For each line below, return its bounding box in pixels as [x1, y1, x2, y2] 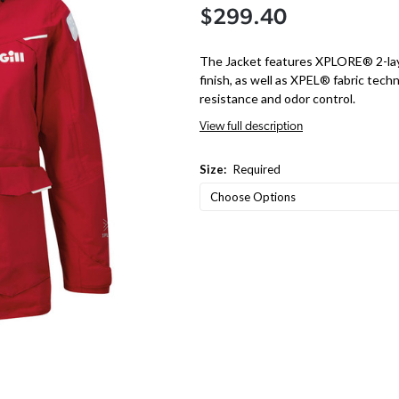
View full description [199, 119, 303, 134]
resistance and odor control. [199, 90, 355, 106]
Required [232, 161, 281, 176]
